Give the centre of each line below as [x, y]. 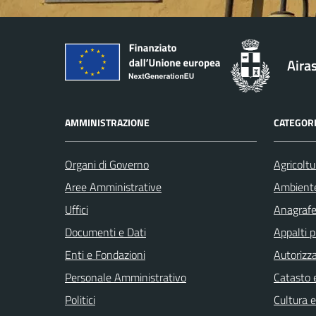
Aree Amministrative [113, 187]
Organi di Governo [107, 164]
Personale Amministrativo [126, 277]
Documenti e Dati [105, 232]
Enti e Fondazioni [105, 254]
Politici [80, 299]
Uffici [77, 209]
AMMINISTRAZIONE [107, 122]
